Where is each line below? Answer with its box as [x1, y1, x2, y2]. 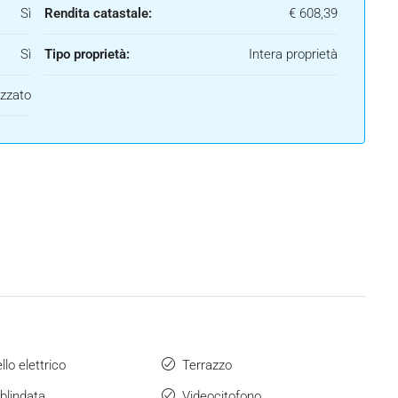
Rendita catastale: [44, 5, 152, 22]
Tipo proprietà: [44, 46, 130, 63]
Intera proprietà [249, 46, 338, 63]
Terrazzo [182, 357, 232, 374]
